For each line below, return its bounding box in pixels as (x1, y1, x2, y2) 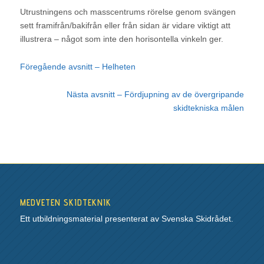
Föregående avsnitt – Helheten (19, 62, 136, 72)
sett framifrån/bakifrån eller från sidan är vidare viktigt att (19, 21, 230, 31)
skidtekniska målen (173, 103, 245, 113)
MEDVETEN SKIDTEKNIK (19, 197, 111, 208)
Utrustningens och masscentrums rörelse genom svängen (19, 7, 236, 17)
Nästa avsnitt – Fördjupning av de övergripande (67, 90, 245, 100)
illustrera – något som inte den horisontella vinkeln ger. (19, 34, 223, 44)
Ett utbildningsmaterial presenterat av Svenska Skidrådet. (19, 214, 233, 223)
